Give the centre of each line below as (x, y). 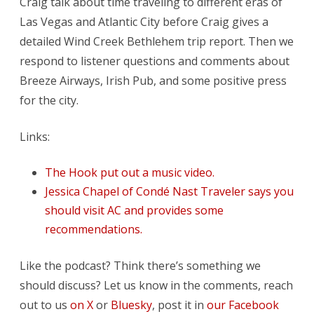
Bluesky (131, 305)
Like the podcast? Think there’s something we (140, 265)
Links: (35, 136)
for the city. (49, 100)
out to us (45, 305)
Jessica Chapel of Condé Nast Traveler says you (169, 191)
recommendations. (94, 229)
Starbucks (234, 13)
